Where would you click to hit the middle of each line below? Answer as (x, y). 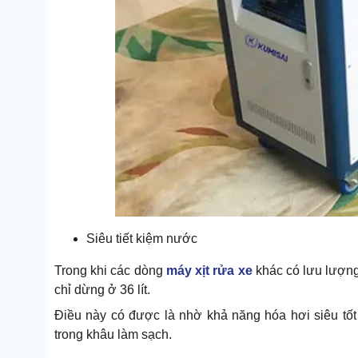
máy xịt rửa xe (209, 270)
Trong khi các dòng (110, 270)
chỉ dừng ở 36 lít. (102, 289)
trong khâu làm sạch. (113, 334)
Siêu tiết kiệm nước (142, 238)
